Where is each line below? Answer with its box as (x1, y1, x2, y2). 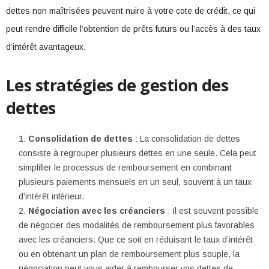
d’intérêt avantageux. (6, 42, 86, 52)
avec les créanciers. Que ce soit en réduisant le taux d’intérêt (19, 235, 253, 244)
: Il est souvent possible (165, 206, 259, 216)
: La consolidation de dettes (133, 134, 240, 144)
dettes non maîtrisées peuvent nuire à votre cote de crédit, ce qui (6, 6, 255, 16)
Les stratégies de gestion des (6, 74, 229, 96)
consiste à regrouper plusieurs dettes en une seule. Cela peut (19, 148, 256, 158)
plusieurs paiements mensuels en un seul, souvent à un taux (19, 177, 252, 187)
